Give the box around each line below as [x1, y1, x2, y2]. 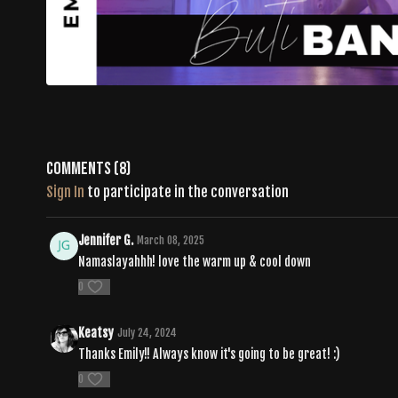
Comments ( [46, 157, 119, 179]
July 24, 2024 [117, 325, 177, 339]
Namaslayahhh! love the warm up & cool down [78, 253, 311, 269]
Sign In [46, 182, 84, 201]
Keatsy [78, 324, 114, 340]
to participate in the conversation [84, 182, 289, 201]
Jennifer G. [78, 232, 133, 248]
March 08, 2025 [137, 233, 204, 247]
